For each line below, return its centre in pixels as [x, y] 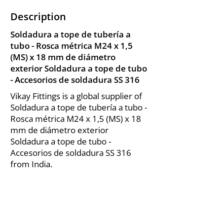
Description [38, 17]
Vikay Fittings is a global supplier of [76, 96]
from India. [31, 164]
